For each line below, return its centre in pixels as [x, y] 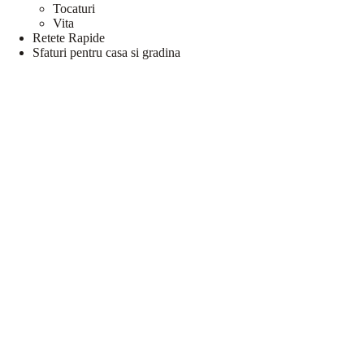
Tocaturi [74, 9]
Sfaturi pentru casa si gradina [106, 53]
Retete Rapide [69, 38]
